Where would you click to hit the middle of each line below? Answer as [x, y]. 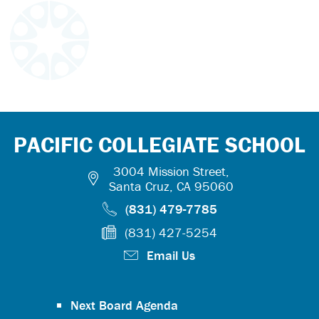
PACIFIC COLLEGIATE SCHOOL [159, 145]
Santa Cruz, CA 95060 [171, 186]
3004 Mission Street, [171, 171]
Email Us [171, 255]
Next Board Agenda [124, 305]
